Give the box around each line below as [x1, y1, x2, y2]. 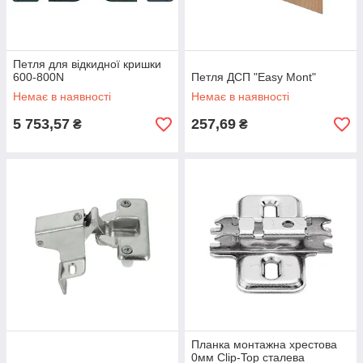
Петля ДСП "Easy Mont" [191, 70, 316, 83]
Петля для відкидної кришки [13, 58, 161, 70]
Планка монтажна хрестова [191, 338, 337, 351]
